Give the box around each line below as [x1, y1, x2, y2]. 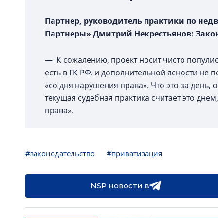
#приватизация [107, 148, 162, 158]
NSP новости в [90, 181, 149, 190]
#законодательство [25, 148, 95, 158]
